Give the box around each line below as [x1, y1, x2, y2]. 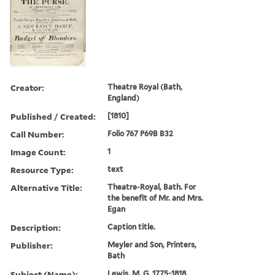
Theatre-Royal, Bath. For [107, 182, 196, 192]
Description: [10, 221, 61, 233]
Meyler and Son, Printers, [107, 239, 197, 249]
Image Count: [10, 145, 66, 158]
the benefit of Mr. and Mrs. [107, 193, 204, 203]
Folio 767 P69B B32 [107, 128, 174, 138]
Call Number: [10, 128, 64, 140]
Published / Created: [10, 110, 96, 122]
